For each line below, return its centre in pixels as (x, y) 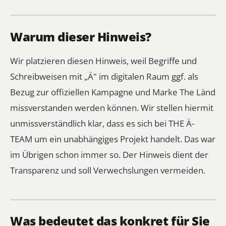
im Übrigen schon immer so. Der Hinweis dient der (109, 155)
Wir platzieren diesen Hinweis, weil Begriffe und (103, 61)
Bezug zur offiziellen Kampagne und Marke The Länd (113, 92)
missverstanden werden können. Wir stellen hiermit (112, 108)
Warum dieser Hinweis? (81, 36)
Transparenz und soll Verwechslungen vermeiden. (108, 170)
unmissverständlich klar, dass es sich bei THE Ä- (102, 123)
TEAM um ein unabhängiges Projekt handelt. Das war (113, 139)
